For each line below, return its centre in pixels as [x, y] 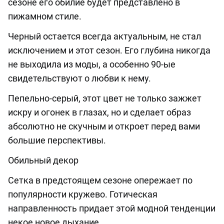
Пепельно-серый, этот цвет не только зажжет [105, 98]
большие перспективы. [57, 140]
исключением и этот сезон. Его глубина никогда [109, 50]
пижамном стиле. [45, 16]
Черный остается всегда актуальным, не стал [104, 36]
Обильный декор [43, 160]
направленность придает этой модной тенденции [112, 208]
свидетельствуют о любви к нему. [79, 78]
